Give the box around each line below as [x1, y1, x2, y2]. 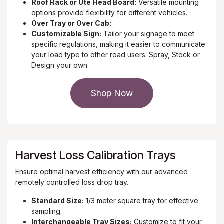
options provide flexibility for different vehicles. [31, 8, 187, 17]
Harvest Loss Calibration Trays [15, 148, 176, 163]
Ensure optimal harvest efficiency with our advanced [15, 167, 188, 176]
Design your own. [31, 61, 91, 70]
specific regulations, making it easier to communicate [31, 40, 205, 49]
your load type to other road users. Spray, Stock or [31, 50, 200, 59]
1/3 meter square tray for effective [84, 196, 198, 205]
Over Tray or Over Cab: [31, 19, 111, 28]
